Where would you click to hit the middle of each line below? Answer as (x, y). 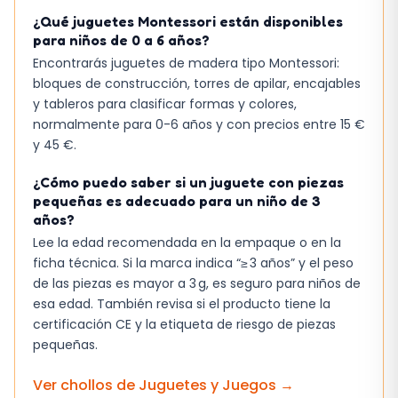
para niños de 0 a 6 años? (121, 40)
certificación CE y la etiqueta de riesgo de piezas (184, 324)
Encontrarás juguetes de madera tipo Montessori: (186, 63)
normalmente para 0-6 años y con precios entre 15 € (199, 124)
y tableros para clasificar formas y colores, (165, 103)
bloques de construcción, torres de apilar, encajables (197, 83)
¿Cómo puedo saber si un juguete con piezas (188, 182)
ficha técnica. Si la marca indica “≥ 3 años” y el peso (193, 263)
